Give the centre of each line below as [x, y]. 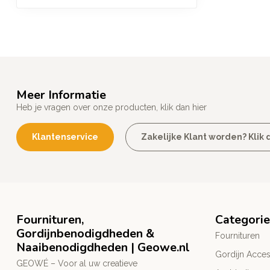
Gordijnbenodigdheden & [85, 234]
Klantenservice [65, 137]
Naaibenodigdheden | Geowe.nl [103, 248]
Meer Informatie [61, 95]
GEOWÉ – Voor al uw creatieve [77, 264]
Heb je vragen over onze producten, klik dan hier [111, 108]
